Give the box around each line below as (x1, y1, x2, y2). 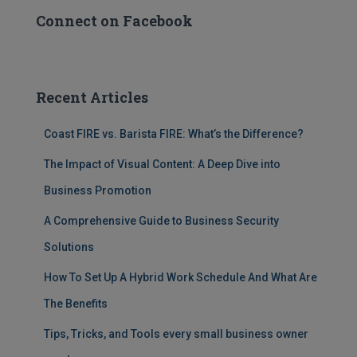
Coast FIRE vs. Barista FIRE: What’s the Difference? (44, 127, 304, 141)
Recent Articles (36, 88, 148, 108)
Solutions (44, 241, 94, 254)
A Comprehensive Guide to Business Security (44, 214, 279, 228)
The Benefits (44, 297, 108, 311)
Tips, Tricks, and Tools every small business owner (44, 328, 308, 341)
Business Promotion (44, 184, 151, 198)
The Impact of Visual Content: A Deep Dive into (44, 158, 280, 171)
